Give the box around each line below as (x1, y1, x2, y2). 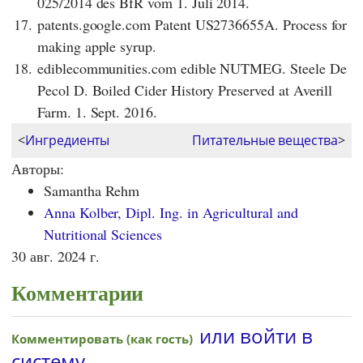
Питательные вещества (192, 131, 339, 150)
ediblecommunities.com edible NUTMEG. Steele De (37, 58, 347, 79)
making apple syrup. (37, 36, 156, 57)
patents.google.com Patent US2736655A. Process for (37, 15, 348, 35)
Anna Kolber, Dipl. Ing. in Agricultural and (44, 203, 298, 223)
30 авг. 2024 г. (11, 246, 100, 267)
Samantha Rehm (44, 181, 140, 201)
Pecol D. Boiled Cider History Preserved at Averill (37, 80, 333, 100)
